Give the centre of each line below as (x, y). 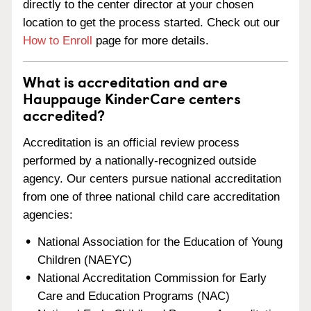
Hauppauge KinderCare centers (132, 98)
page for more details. (151, 41)
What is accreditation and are (125, 81)
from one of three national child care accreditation (151, 196)
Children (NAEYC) (85, 260)
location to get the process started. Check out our (151, 23)
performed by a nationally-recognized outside (140, 160)
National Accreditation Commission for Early (152, 278)
